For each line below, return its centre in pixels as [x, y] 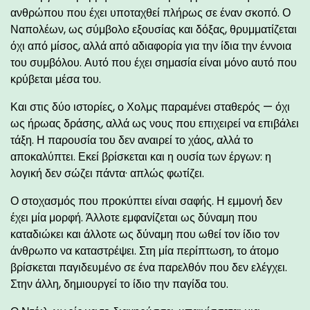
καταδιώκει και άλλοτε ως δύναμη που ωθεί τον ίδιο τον [145, 234]
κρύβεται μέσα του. [56, 79]
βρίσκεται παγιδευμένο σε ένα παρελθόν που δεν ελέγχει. [149, 267]
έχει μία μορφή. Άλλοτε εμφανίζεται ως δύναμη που [134, 217]
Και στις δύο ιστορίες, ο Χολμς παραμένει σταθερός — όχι [150, 107]
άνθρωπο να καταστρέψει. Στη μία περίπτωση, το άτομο [145, 250]
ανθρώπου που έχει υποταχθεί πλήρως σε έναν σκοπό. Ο [151, 12]
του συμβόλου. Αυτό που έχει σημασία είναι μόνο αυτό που [154, 62]
